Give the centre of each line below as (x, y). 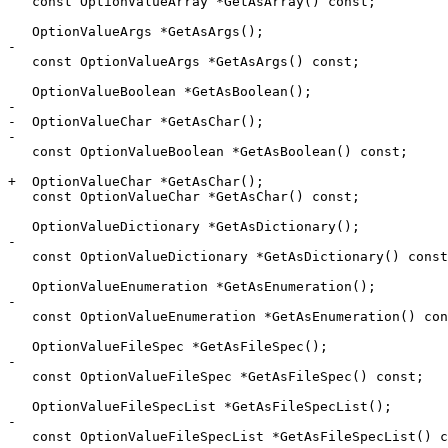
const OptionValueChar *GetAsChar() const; (20, 197)
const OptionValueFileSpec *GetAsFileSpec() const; (20, 377)
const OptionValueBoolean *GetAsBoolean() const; (20, 152)
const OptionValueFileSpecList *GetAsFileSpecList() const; (20, 437)
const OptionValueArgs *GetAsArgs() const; (20, 62)
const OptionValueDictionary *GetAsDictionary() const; (20, 257)
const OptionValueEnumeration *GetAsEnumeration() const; (20, 317)
